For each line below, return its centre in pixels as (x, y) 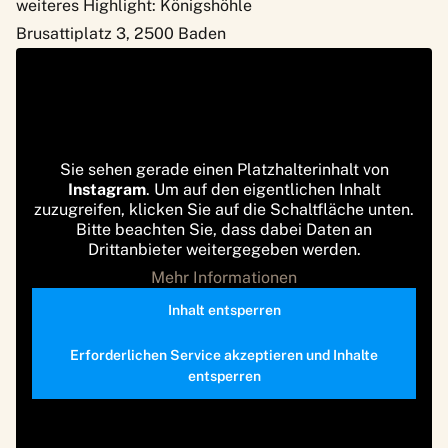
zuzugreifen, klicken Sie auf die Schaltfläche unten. (224, 210)
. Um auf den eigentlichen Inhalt (263, 190)
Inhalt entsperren (224, 310)
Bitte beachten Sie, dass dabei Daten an (224, 230)
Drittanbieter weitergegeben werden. (224, 250)
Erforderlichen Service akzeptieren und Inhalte (224, 355)
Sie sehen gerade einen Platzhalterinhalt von (224, 170)
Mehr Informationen (224, 278)
